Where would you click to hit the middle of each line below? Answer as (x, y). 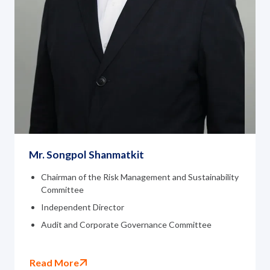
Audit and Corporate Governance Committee (126, 225)
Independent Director (83, 207)
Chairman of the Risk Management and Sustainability (140, 177)
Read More (54, 263)
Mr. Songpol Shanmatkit (86, 155)
